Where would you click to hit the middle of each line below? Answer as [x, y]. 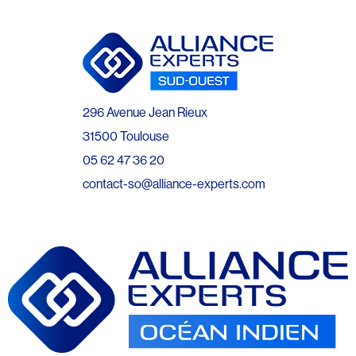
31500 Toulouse [126, 135]
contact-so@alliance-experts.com [174, 183]
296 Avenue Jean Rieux [145, 112]
